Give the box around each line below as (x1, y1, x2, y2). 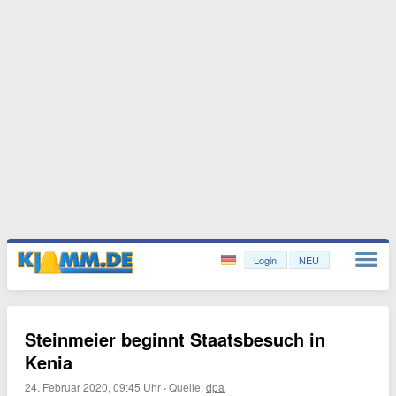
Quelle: (169, 379, 206, 394)
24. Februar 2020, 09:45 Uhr (25, 379, 161, 394)
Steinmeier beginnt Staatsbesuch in (25, 326, 325, 352)
